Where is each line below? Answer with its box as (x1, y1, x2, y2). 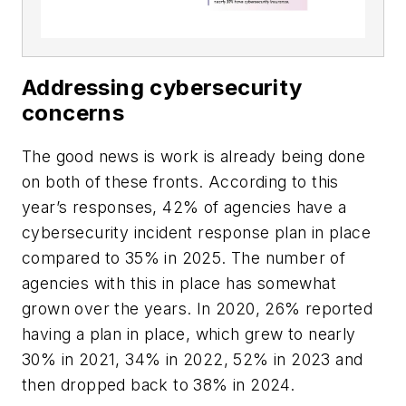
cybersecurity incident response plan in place (22, 223, 371, 243)
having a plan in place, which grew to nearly (22, 324, 356, 344)
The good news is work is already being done (22, 147, 366, 167)
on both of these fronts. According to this (22, 172, 339, 192)
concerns (22, 100, 130, 127)
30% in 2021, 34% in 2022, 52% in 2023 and (22, 350, 363, 370)
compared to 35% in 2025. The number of (22, 248, 346, 268)
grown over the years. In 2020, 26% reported (22, 299, 373, 319)
